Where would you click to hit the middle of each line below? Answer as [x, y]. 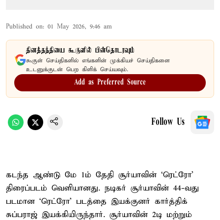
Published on [24, 27]
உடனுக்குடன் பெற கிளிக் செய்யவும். [77, 69]
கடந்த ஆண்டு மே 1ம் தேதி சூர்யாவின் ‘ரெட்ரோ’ [100, 175]
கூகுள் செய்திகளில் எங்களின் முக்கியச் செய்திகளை [98, 60]
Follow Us [168, 122]
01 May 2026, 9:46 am [80, 27]
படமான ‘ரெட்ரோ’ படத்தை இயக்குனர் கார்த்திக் [97, 201]
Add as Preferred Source [110, 82]
